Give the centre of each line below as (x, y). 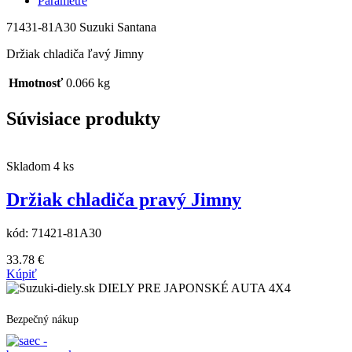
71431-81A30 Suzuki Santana (81, 27)
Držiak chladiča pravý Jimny (124, 199)
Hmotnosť (36, 83)
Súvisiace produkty (83, 118)
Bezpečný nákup (42, 320)
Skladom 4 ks (40, 166)
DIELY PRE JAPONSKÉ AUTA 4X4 (194, 288)
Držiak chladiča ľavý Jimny (75, 54)
